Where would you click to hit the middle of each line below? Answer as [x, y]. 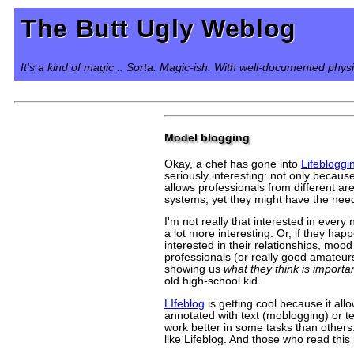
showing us [194, 269]
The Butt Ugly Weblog [158, 28]
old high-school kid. [213, 281]
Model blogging [207, 137]
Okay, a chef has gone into [233, 164]
